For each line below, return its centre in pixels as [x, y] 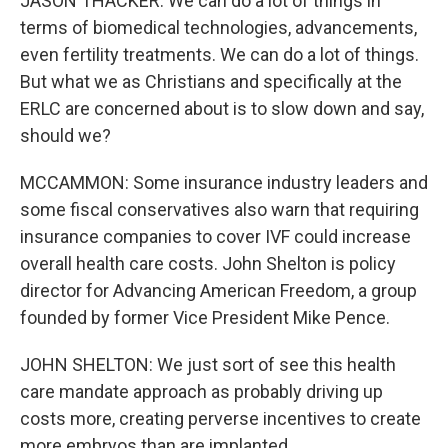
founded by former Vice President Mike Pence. [205, 317]
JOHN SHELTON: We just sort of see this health [208, 364]
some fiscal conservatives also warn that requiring [219, 209]
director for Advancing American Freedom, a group [218, 290]
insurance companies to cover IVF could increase [215, 236]
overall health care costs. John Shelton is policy [208, 263]
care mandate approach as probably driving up [201, 391]
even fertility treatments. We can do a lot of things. [219, 54]
